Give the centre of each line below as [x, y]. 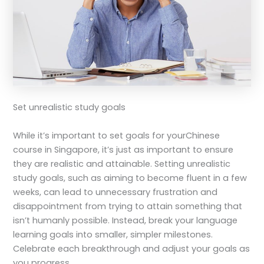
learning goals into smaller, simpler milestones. [113, 234]
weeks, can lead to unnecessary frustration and [115, 192]
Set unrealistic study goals [70, 108]
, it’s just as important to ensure [166, 149]
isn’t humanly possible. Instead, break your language [126, 220]
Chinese [203, 135]
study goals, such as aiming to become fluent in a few [130, 178]
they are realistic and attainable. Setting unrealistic [122, 164]
